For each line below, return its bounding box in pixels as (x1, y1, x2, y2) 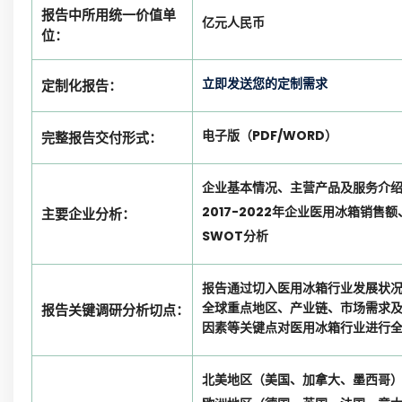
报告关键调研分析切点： (41, 301, 189, 319)
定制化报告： (41, 76, 122, 95)
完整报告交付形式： (41, 128, 162, 147)
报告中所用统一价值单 (41, 5, 176, 24)
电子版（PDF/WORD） (202, 127, 337, 144)
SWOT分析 (202, 227, 268, 245)
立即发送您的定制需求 (202, 74, 328, 92)
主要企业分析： (41, 205, 135, 223)
